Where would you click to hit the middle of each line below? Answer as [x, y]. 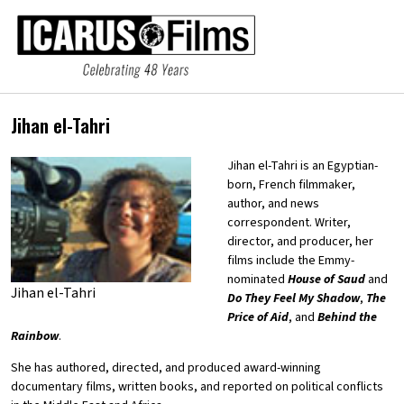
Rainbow [35, 337]
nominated [257, 280]
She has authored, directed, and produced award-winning [166, 368]
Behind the [347, 318]
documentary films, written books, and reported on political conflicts [197, 387]
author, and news [273, 204]
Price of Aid [258, 318]
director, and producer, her [300, 242]
